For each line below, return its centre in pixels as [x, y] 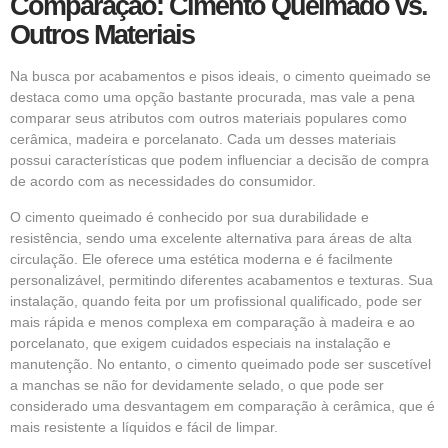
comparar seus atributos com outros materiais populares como [208, 118]
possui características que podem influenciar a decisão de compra [219, 160]
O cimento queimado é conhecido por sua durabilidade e [189, 216]
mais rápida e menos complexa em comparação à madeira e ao [212, 321]
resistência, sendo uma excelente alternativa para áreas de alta [211, 237]
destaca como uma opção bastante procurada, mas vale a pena [212, 97]
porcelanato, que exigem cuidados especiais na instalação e [200, 342]
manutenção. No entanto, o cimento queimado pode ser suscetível [220, 363]
